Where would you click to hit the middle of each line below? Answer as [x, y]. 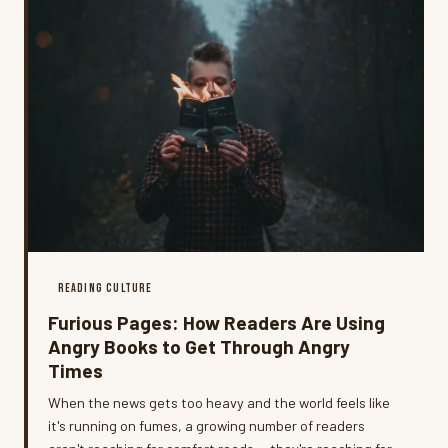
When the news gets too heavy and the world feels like [219, 402]
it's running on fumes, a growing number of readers [206, 425]
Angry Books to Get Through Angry [199, 346]
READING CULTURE [105, 288]
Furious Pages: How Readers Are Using [216, 322]
